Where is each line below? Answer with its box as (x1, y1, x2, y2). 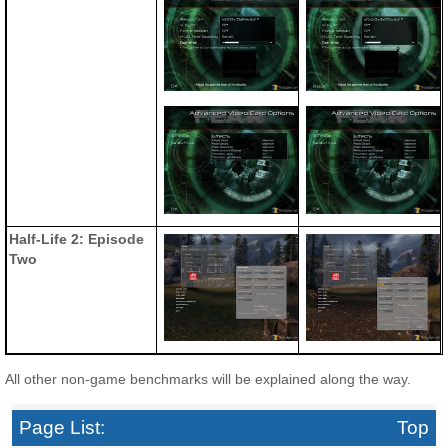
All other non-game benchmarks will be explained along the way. (5, 371, 412, 388)
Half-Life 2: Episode (9, 230, 145, 247)
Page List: (19, 416, 106, 438)
